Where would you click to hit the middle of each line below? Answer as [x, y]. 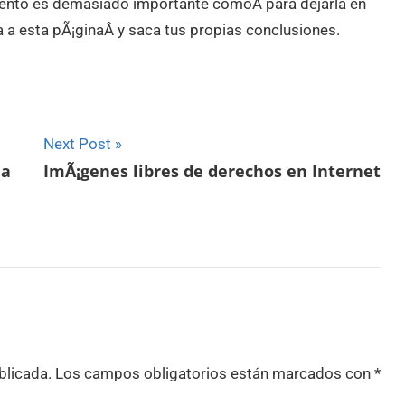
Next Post [78, 144]
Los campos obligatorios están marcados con [214, 373]
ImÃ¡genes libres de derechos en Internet [212, 170]
